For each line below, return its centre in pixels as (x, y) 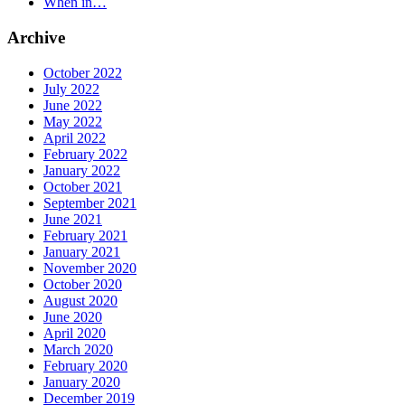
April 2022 (75, 137)
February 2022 (85, 154)
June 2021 (73, 219)
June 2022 (73, 105)
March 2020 (78, 349)
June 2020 (73, 316)
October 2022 (83, 72)
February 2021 (85, 235)
